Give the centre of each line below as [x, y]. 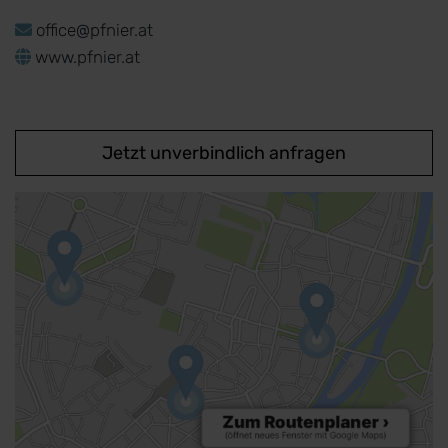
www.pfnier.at [87, 57]
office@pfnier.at [96, 30]
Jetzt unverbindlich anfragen [224, 153]
